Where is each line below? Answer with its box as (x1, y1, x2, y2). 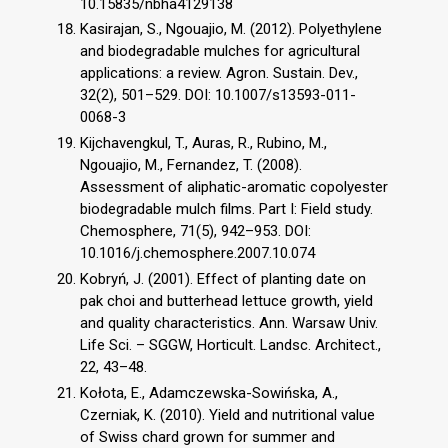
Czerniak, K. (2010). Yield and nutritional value (80, 405, 375, 424)
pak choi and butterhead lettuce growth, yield (80, 291, 373, 310)
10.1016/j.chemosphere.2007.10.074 (80, 244, 315, 263)
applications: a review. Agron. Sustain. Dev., (80, 64, 358, 83)
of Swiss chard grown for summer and (80, 427, 335, 446)
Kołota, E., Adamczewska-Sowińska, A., (80, 383, 338, 402)
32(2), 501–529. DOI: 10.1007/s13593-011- (80, 86, 356, 105)
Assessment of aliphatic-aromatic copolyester (80, 178, 388, 197)
